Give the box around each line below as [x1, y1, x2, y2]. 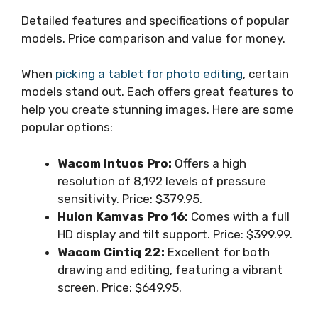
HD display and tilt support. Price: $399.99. [57, 226, 292, 241]
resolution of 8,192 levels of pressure [57, 173, 266, 188]
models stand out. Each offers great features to [21, 84, 294, 99]
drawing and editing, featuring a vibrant [57, 262, 283, 277]
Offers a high [172, 155, 246, 170]
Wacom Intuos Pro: [57, 155, 172, 170]
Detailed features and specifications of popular [21, 13, 289, 28]
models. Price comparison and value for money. [21, 31, 285, 45]
